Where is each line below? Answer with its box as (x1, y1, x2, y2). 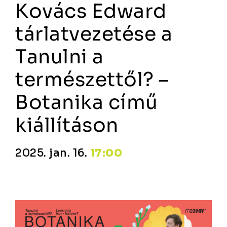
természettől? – (15, 67, 169, 92)
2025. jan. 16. (15, 146, 90, 160)
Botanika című (15, 90, 158, 115)
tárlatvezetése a (15, 22, 172, 46)
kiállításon (15, 113, 119, 137)
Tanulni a (15, 45, 104, 69)
